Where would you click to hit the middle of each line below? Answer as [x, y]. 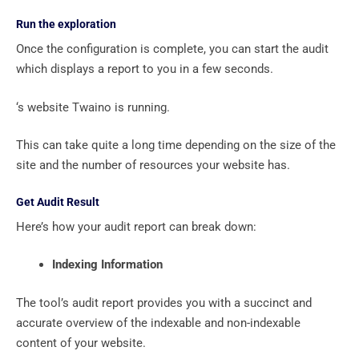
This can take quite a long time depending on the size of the [176, 145]
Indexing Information [107, 265]
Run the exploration [66, 24]
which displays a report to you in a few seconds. [145, 69]
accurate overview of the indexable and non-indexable [158, 323]
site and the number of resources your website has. [153, 165]
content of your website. [81, 343]
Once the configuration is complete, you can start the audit [172, 49]
